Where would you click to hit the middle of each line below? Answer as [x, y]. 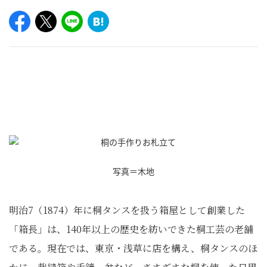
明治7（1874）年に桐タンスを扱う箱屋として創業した [127, 210]
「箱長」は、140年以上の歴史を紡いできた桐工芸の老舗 [131, 229]
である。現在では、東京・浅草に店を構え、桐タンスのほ [133, 248]
